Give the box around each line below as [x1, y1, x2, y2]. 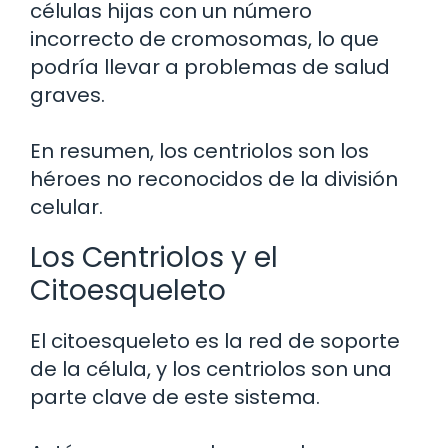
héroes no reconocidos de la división [30, 164, 398, 193]
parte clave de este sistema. [30, 382, 320, 411]
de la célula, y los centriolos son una [30, 354, 392, 383]
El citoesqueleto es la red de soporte [30, 326, 400, 355]
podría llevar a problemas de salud [30, 52, 390, 81]
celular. [30, 192, 103, 221]
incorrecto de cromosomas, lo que [30, 24, 379, 53]
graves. [30, 80, 105, 109]
